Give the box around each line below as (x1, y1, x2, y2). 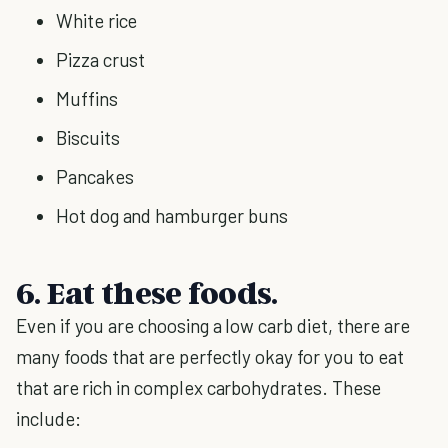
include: (16, 407, 81, 430)
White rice (56, 9, 138, 32)
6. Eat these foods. (16, 273, 278, 311)
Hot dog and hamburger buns (56, 204, 288, 227)
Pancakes (56, 165, 134, 188)
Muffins (56, 87, 118, 110)
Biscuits (56, 126, 120, 149)
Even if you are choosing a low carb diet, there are (16, 314, 411, 337)
